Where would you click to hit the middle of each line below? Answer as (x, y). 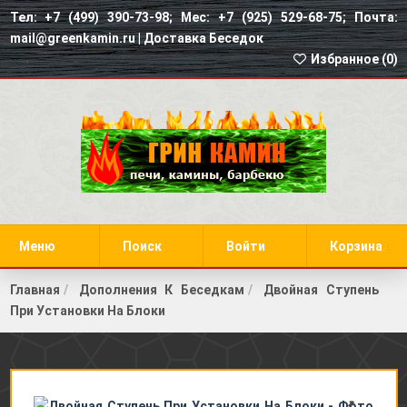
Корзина (357, 246)
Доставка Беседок (203, 38)
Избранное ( (347, 59)
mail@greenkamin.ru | (76, 38)
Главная (35, 290)
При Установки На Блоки (87, 311)
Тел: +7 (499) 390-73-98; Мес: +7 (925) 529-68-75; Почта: (203, 17)
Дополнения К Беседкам (162, 290)
